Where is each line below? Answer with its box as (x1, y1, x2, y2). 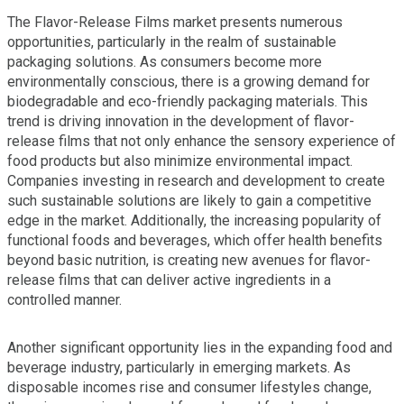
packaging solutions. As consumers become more (7, 52, 322, 70)
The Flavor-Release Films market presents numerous (7, 13, 343, 31)
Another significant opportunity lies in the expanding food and (7, 338, 392, 356)
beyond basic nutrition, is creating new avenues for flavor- (7, 251, 371, 269)
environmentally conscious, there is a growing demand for (7, 72, 370, 90)
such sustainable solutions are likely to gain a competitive (7, 191, 372, 209)
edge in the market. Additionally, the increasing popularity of (7, 211, 381, 229)
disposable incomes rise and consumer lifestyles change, (7, 378, 372, 396)
